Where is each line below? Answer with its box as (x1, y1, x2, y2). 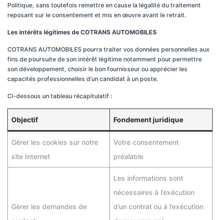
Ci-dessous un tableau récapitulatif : (7, 92, 112, 100)
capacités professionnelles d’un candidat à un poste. (7, 75, 158, 82)
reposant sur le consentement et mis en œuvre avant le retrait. (7, 11, 186, 19)
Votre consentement (113, 138, 179, 146)
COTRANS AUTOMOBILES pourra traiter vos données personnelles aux (7, 46, 210, 53)
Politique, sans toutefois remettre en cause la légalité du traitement (7, 1, 201, 9)
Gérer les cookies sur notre (11, 138, 98, 146)
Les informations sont (113, 174, 183, 182)
